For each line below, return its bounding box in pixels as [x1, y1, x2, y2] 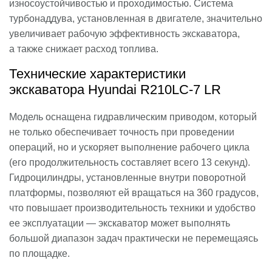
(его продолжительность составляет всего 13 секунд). [9, 157, 250, 168]
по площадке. [9, 248, 70, 259]
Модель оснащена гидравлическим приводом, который [9, 111, 257, 122]
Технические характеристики [9, 66, 186, 82]
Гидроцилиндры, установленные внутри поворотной [9, 172, 246, 183]
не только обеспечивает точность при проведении [9, 126, 234, 137]
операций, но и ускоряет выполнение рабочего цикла [9, 141, 250, 152]
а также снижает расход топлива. [9, 44, 158, 55]
